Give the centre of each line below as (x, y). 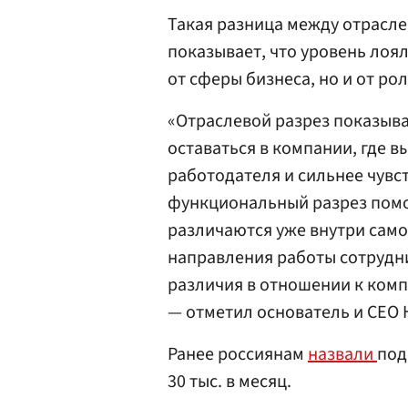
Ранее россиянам (238, 354)
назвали (342, 354)
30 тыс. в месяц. (229, 382)
